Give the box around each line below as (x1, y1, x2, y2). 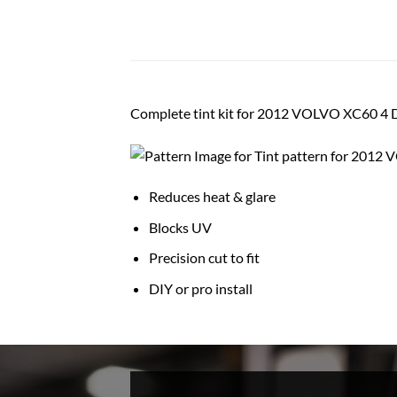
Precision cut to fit (148, 249, 260, 267)
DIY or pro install (148, 280, 253, 298)
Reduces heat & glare (148, 188, 276, 206)
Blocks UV (148, 218, 212, 236)
